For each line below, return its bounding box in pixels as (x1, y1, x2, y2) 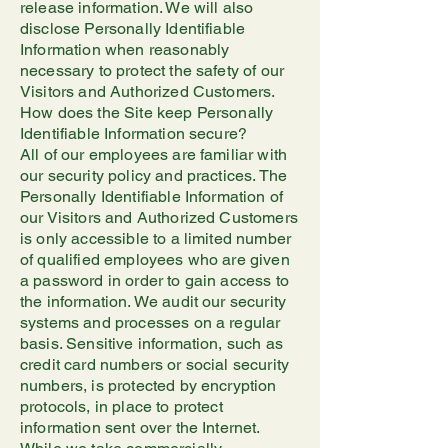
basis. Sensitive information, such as (20, 334, 283, 353)
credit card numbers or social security (20, 355, 290, 374)
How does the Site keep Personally (20, 103, 274, 122)
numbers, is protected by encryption (20, 376, 277, 395)
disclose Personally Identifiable (20, 19, 246, 38)
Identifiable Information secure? (20, 124, 248, 143)
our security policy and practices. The (20, 166, 288, 185)
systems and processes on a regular (20, 313, 281, 332)
